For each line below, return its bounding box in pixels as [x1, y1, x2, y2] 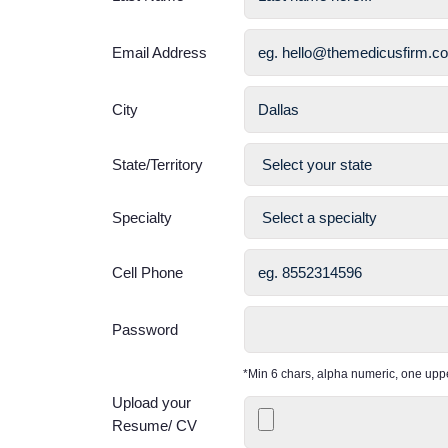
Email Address [112, 43, 207, 61]
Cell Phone [112, 263, 183, 281]
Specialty [112, 208, 172, 226]
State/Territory [112, 155, 203, 173]
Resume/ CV [112, 416, 197, 434]
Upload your [112, 393, 191, 411]
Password [112, 320, 178, 338]
